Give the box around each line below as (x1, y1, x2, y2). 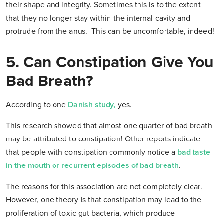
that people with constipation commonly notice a (6, 147, 177, 158)
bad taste (177, 147, 211, 158)
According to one (6, 100, 66, 110)
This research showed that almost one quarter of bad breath (6, 121, 212, 131)
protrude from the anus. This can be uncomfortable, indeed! (6, 27, 214, 37)
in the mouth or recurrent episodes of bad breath (6, 161, 179, 171)
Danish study (66, 100, 114, 110)
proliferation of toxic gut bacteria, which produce (6, 208, 175, 219)
